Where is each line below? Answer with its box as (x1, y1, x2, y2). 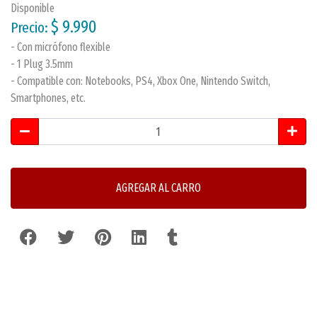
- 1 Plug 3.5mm (11, 57, 73, 71)
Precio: (11, 19, 51, 37)
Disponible (11, 1, 54, 15)
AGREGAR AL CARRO (116, 181, 201, 195)
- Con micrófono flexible (11, 40, 110, 54)
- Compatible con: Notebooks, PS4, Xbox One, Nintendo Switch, (11, 74, 270, 88)
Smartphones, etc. (11, 91, 86, 105)
